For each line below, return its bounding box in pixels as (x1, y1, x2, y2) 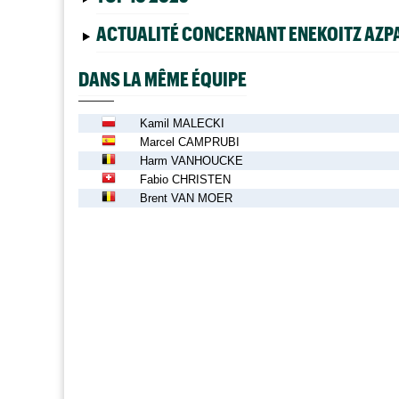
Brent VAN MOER (140, 191, 232, 205)
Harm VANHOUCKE (140, 153, 243, 167)
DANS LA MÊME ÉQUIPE (78, 67, 247, 91)
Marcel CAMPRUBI (140, 134, 240, 149)
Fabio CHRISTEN (140, 172, 231, 186)
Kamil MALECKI (140, 116, 224, 130)
